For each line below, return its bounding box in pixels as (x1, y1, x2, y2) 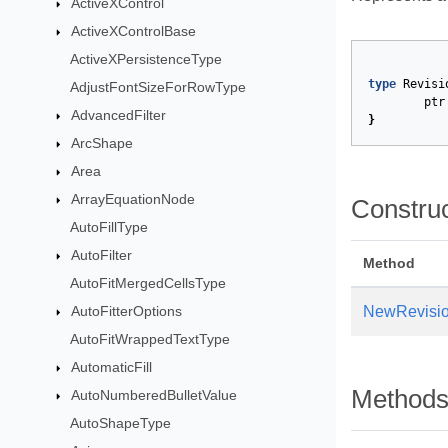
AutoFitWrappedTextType (69, 331, 230, 347)
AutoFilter (70, 247, 132, 263)
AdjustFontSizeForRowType (69, 79, 246, 95)
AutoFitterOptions (70, 303, 182, 319)
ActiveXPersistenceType (69, 51, 222, 67)
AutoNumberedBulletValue (70, 387, 237, 403)
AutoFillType (69, 219, 148, 235)
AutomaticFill (70, 359, 152, 375)
